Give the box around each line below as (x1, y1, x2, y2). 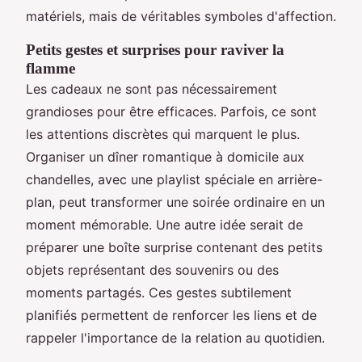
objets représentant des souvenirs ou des (26, 261, 279, 278)
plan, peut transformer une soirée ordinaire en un (26, 193, 325, 210)
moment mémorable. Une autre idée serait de (26, 216, 303, 233)
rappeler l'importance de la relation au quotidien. (26, 329, 325, 346)
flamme (26, 59, 75, 77)
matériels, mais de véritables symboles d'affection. (26, 7, 336, 24)
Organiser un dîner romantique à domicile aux (26, 148, 305, 165)
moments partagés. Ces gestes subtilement (26, 284, 292, 301)
